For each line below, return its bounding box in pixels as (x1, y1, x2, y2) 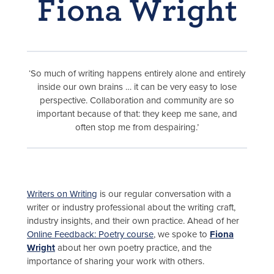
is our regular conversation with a (97, 188, 231, 200)
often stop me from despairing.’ (75, 121, 199, 133)
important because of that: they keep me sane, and (37, 108, 237, 119)
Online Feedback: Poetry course (27, 229, 154, 240)
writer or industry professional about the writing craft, (27, 202, 235, 213)
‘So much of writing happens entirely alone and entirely (29, 67, 245, 79)
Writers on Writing (27, 188, 97, 200)
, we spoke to (154, 229, 210, 240)
